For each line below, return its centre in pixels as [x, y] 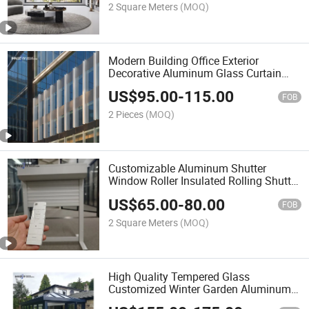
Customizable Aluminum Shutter [188, 169]
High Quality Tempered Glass [179, 276]
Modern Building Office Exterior [184, 60]
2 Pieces [126, 114]
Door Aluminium [148, 193]
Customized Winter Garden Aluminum [200, 289]
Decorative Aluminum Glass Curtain [195, 73]
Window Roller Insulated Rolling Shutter [205, 181]
